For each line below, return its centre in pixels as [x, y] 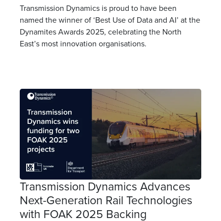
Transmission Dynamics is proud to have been [98, 8]
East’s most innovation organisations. [83, 43]
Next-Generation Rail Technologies [106, 200]
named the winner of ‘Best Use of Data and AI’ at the [110, 19]
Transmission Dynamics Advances [105, 186]
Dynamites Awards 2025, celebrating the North [101, 31]
